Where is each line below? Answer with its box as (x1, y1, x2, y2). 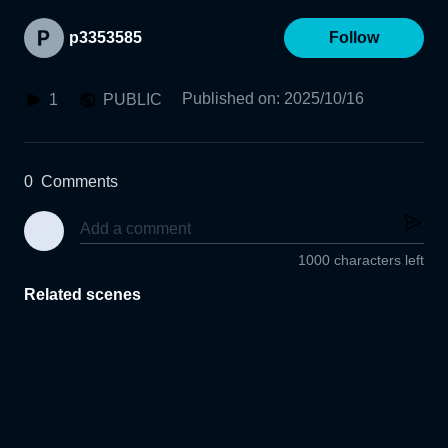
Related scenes (24, 286, 141, 304)
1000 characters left (298, 252, 424, 269)
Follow (329, 29, 379, 46)
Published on (182, 90, 276, 107)
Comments (41, 173, 118, 190)
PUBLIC (103, 91, 162, 108)
